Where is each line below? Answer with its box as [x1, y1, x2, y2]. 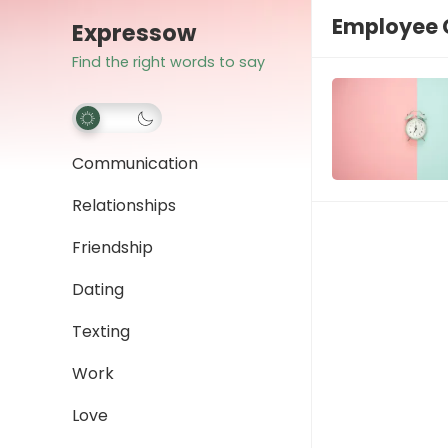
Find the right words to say [72, 52, 265, 72]
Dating [72, 278, 124, 301]
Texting [72, 320, 130, 343]
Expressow [72, 17, 196, 49]
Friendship [72, 236, 153, 259]
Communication [72, 152, 198, 175]
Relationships [72, 194, 176, 217]
